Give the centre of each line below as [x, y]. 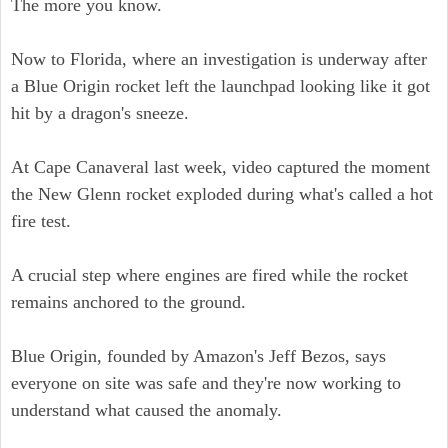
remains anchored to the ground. [128, 302]
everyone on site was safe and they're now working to [206, 383]
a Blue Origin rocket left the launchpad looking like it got [220, 86]
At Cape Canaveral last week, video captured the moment [220, 167]
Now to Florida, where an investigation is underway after [219, 59]
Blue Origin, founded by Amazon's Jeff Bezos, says [198, 356]
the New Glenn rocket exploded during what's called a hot [222, 194]
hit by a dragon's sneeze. [100, 113]
